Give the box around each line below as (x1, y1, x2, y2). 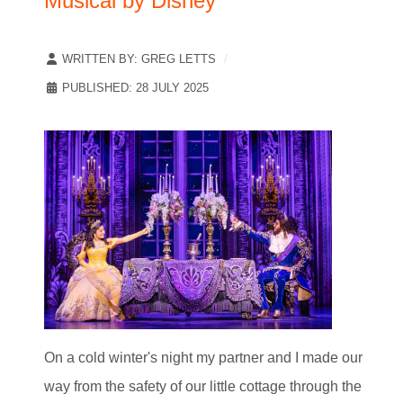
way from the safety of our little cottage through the (44, 378, 362, 394)
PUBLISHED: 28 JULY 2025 (62, 80, 209, 94)
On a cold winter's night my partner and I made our (44, 349, 363, 365)
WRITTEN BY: (58, 51, 141, 66)
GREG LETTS (141, 51, 216, 66)
